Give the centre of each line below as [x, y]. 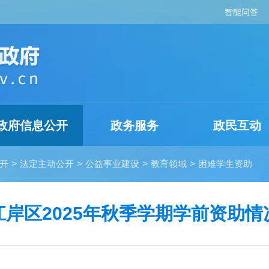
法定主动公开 [47, 164]
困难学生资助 [225, 164]
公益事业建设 [112, 164]
